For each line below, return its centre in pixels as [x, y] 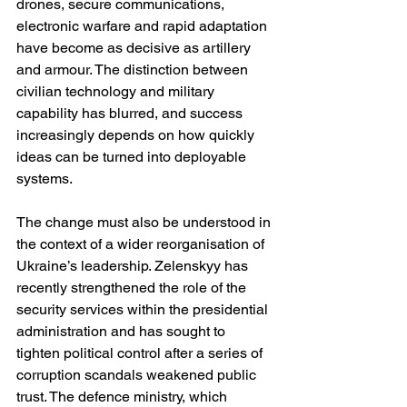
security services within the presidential [144, 309]
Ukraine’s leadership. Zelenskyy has [134, 265]
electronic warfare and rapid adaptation [144, 25]
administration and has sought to [123, 331]
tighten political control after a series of [141, 352]
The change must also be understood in [145, 222]
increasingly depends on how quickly [137, 134]
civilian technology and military [117, 91]
